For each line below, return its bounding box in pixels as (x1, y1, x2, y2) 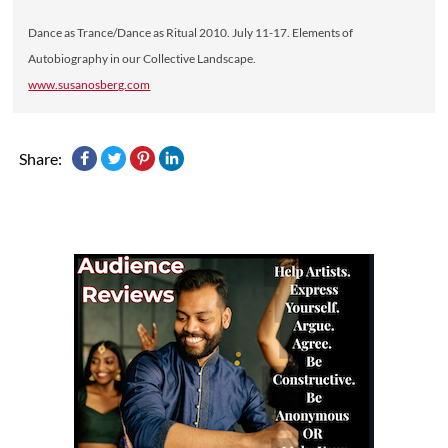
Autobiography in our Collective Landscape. (28, 50, 257, 66)
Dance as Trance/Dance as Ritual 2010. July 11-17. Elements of (28, 24, 354, 40)
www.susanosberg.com (28, 76, 151, 92)
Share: (19, 148, 63, 168)
